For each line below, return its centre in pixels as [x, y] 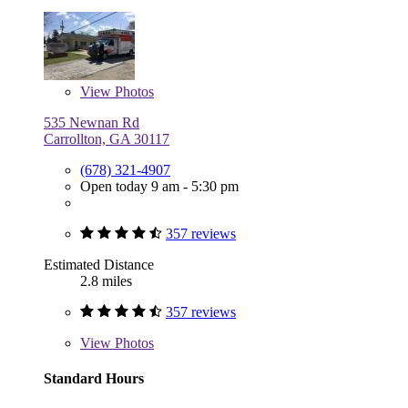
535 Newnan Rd [92, 122]
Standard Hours [94, 378]
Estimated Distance [99, 264]
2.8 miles [106, 280]
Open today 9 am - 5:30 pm [159, 186]
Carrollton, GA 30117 [107, 138]
